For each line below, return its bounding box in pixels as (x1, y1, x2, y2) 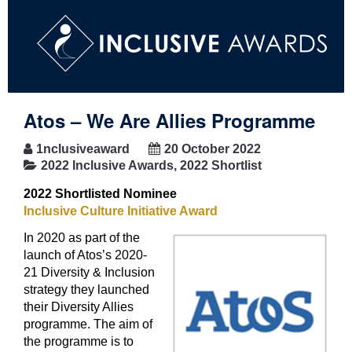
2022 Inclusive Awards (41, 158, 174, 172)
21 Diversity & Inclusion (24, 265, 155, 279)
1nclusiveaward (36, 141, 130, 156)
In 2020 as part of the (24, 230, 140, 244)
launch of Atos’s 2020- (24, 247, 147, 262)
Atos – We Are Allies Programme (24, 106, 315, 134)
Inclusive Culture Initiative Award (24, 203, 218, 218)
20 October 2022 (164, 141, 261, 156)
